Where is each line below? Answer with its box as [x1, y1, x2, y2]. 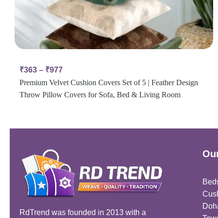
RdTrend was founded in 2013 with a [19, 208, 146, 217]
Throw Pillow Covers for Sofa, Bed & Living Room [19, 91, 181, 99]
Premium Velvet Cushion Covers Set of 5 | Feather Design [19, 78, 198, 87]
